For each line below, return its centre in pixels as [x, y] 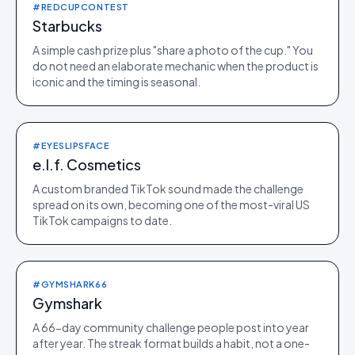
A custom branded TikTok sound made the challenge [168, 189]
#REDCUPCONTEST [81, 7]
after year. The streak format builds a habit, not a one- [171, 343]
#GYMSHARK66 [70, 284]
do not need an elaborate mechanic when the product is [176, 66]
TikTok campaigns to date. [102, 220]
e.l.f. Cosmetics [87, 164]
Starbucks [67, 26]
